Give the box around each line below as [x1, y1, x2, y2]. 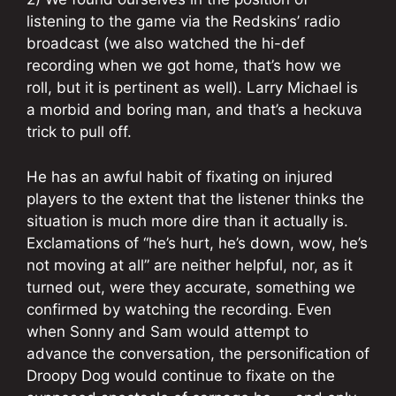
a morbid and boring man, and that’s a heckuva [27, 101, 362, 119]
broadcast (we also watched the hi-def [27, 34, 305, 53]
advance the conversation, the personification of [27, 344, 369, 362]
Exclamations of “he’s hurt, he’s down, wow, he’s [27, 233, 368, 252]
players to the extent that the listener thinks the [27, 189, 364, 208]
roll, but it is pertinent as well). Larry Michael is [27, 79, 358, 97]
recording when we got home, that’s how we [27, 57, 341, 75]
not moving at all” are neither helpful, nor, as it [27, 255, 353, 274]
